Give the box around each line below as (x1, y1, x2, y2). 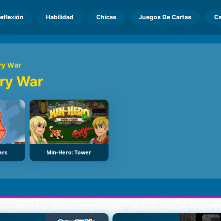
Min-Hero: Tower (46, 149, 92, 156)
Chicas (96, 13, 116, 21)
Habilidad (46, 13, 74, 21)
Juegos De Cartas (139, 13, 192, 21)
